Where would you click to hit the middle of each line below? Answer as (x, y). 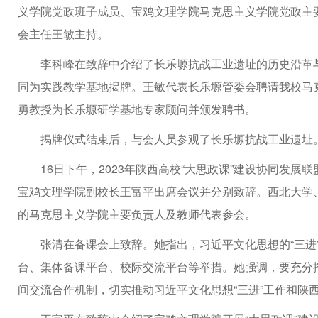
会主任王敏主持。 (63, 34)
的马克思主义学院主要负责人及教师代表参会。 (137, 214)
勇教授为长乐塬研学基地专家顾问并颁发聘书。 (137, 109)
